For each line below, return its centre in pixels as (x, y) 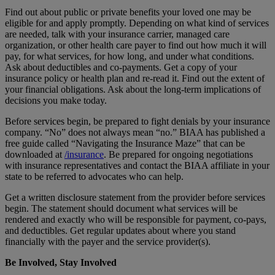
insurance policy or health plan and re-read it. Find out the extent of (135, 78)
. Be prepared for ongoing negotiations (178, 154)
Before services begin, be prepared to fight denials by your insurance (137, 121)
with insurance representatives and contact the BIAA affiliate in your (137, 165)
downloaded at (35, 154)
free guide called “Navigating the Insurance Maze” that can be (125, 143)
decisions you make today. (56, 100)
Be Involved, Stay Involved (61, 262)
